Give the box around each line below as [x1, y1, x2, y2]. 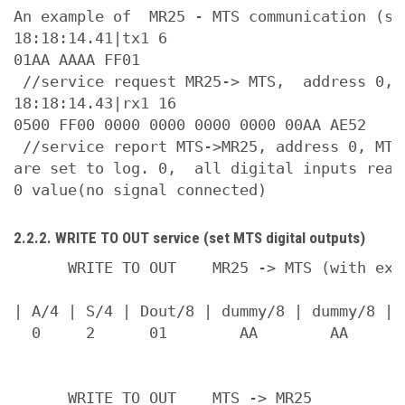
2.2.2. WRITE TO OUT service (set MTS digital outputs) [14, 229, 365, 247]
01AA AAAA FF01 [14, 51, 140, 69]
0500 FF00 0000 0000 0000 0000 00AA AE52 [14, 116, 366, 134]
